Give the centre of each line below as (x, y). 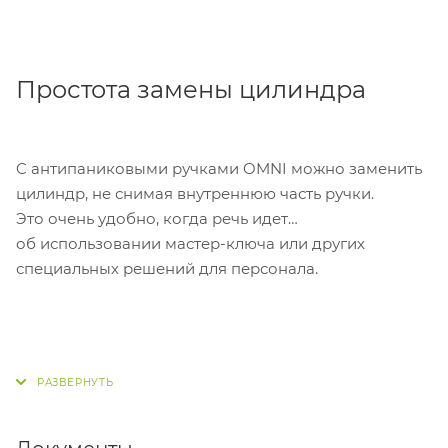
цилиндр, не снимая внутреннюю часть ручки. (195, 193)
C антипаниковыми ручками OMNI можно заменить (219, 168)
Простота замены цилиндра (194, 89)
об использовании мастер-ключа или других (190, 243)
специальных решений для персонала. (167, 268)
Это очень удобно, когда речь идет (152, 218)
